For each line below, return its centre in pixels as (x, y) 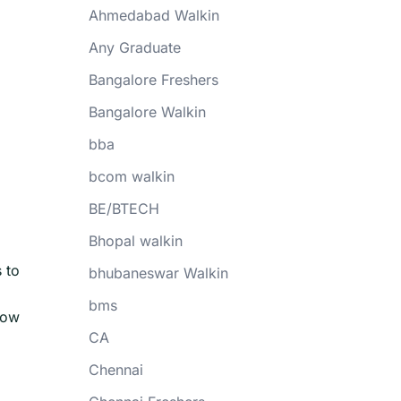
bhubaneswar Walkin (158, 273)
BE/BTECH (124, 209)
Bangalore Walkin (147, 112)
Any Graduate (134, 47)
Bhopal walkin (135, 241)
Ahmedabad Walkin (154, 15)
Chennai (115, 370)
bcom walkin (131, 176)
